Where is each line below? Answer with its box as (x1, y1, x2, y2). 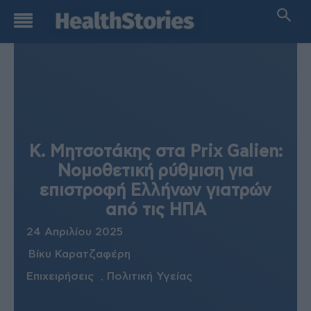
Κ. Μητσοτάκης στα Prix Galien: (28, 144, 283, 160)
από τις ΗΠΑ (105, 202, 206, 219)
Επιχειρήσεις (26, 270, 94, 282)
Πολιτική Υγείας (107, 270, 192, 282)
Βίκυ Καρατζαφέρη (28, 248, 131, 260)
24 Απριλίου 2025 (26, 226, 123, 237)
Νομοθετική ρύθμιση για (58, 163, 253, 180)
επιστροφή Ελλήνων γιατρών (40, 183, 271, 199)
